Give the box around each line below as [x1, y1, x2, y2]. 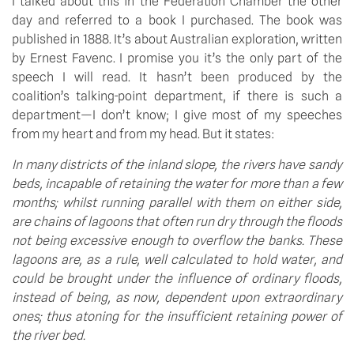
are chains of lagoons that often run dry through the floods [12, 213, 342, 229]
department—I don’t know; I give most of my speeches [12, 107, 342, 123]
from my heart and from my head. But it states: [12, 126, 274, 142]
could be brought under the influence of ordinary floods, [12, 270, 342, 286]
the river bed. [12, 327, 85, 343]
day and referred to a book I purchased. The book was [12, 13, 342, 28]
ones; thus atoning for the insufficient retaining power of [12, 308, 342, 324]
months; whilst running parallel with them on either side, [12, 194, 342, 210]
